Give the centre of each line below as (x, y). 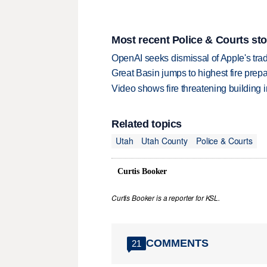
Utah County (164, 141)
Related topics (147, 124)
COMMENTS (177, 243)
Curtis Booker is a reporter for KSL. (166, 198)
